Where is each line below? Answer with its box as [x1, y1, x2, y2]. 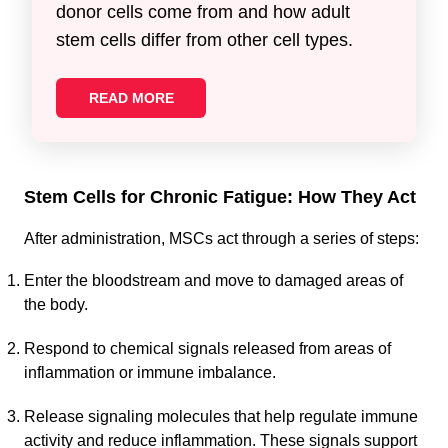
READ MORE [88, 89, 174, 106]
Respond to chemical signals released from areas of [24, 339, 391, 357]
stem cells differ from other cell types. [56, 29, 353, 50]
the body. [24, 295, 88, 313]
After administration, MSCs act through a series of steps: [24, 229, 419, 247]
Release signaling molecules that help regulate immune [24, 407, 418, 425]
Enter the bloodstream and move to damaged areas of [24, 271, 403, 289]
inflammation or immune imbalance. [24, 363, 276, 381]
